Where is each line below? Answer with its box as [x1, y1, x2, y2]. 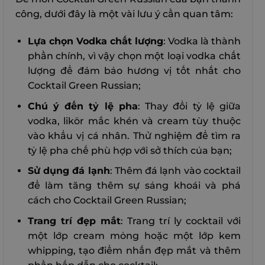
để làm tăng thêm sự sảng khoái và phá [27, 180, 241, 192]
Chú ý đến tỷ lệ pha [27, 100, 138, 112]
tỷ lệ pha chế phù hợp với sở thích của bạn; [27, 144, 232, 156]
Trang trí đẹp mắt [27, 215, 121, 227]
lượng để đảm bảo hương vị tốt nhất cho [27, 65, 241, 77]
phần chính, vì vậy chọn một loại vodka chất [27, 50, 241, 62]
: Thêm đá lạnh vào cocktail [109, 165, 241, 177]
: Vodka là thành [163, 35, 241, 47]
